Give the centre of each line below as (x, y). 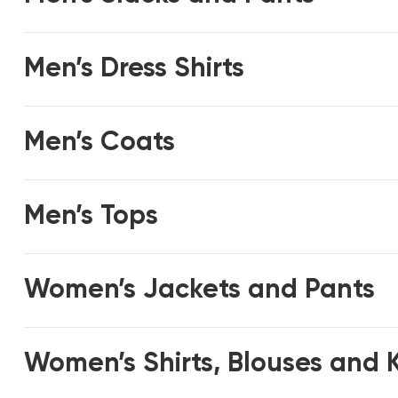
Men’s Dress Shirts (135, 69)
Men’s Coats (100, 143)
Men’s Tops (92, 217)
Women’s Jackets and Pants (200, 291)
